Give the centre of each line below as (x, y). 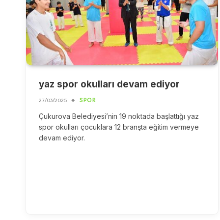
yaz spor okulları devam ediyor (109, 84)
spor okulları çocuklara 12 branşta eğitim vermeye (119, 127)
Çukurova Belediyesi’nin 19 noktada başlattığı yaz (119, 116)
